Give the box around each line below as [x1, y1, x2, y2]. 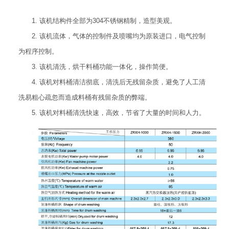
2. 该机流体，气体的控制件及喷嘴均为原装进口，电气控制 [31, 32, 205, 40]
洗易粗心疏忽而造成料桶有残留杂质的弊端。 [18, 93, 151, 101]
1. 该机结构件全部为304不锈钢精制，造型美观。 [31, 16, 176, 25]
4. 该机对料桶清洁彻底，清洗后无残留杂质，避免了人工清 [31, 78, 205, 86]
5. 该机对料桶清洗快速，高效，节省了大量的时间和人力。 [31, 108, 205, 117]
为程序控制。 [18, 47, 58, 55]
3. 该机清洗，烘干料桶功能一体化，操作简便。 [31, 62, 172, 71]
